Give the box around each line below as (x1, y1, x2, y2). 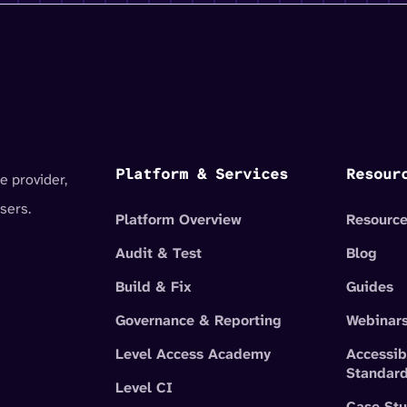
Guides (345, 276, 393, 296)
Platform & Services (115, 164, 289, 184)
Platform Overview (115, 209, 243, 229)
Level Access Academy (115, 343, 272, 363)
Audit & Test (115, 243, 203, 263)
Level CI (115, 377, 174, 397)
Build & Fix (115, 276, 193, 296)
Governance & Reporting (115, 310, 282, 330)
